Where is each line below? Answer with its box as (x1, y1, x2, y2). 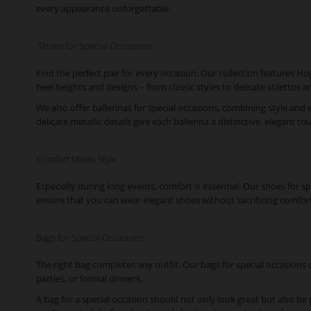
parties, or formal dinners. (36, 272, 142, 285)
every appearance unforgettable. (36, 2, 171, 15)
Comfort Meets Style (36, 153, 117, 165)
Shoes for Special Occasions (36, 40, 151, 52)
